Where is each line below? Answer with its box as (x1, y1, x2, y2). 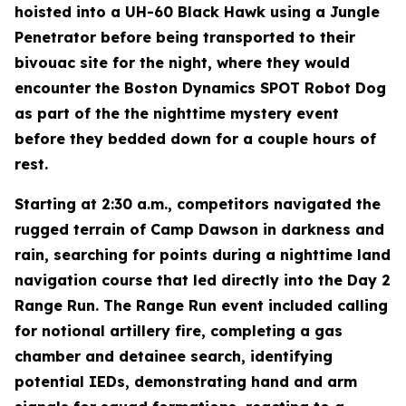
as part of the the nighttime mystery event (14, 104, 339, 122)
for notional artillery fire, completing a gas (14, 322, 343, 340)
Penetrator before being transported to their (14, 28, 355, 46)
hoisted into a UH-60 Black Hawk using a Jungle (14, 3, 380, 21)
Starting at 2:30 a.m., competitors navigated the (14, 195, 381, 213)
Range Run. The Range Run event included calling (14, 296, 388, 314)
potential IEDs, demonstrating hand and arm (14, 372, 357, 391)
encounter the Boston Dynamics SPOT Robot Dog (14, 79, 386, 97)
